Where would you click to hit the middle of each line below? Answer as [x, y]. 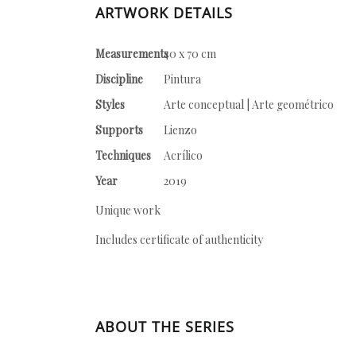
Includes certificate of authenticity [179, 240]
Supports [119, 130]
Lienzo [180, 130]
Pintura [182, 79]
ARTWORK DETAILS [164, 13]
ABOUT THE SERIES [165, 327]
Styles [110, 104]
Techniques [123, 155]
